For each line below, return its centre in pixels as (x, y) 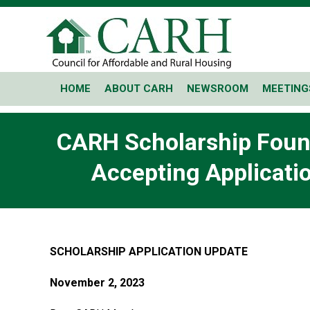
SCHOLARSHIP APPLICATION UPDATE (149, 252)
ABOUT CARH (139, 89)
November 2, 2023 (97, 283)
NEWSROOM (218, 89)
